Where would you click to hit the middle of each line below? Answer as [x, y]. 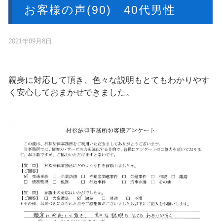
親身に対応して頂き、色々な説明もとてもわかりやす [109, 80]
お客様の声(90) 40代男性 [100, 10]
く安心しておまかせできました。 [72, 92]
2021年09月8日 [30, 41]
